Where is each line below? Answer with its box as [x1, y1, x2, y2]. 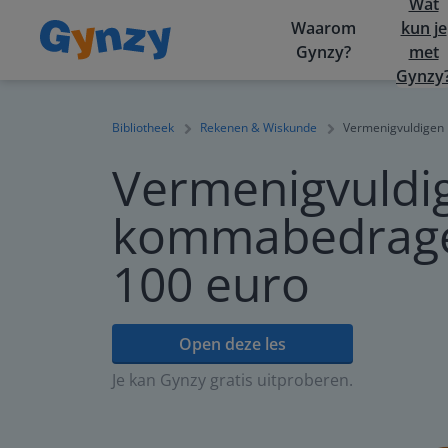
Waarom [291, 17, 356, 39]
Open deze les [179, 333, 286, 355]
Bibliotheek [112, 119, 174, 136]
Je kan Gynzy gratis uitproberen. [112, 369, 353, 391]
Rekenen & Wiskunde [200, 119, 317, 136]
